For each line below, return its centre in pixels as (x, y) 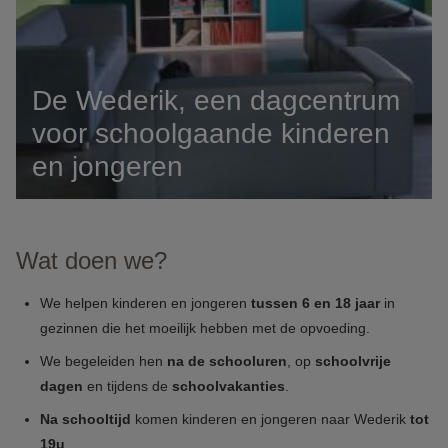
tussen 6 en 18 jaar (317, 303)
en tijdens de (129, 386)
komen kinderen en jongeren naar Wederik (272, 419)
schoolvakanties (228, 386)
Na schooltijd (87, 419)
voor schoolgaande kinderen (211, 133)
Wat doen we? (91, 260)
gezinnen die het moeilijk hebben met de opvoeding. (205, 328)
